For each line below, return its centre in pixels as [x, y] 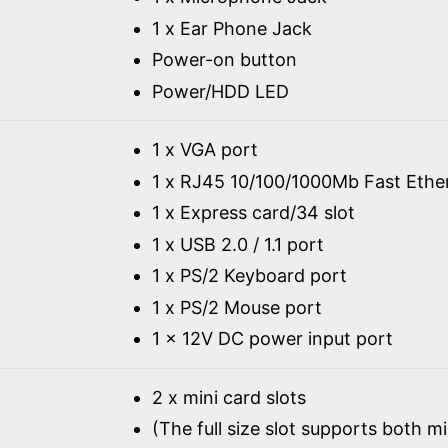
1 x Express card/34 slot [253, 213]
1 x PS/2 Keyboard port [249, 276]
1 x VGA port [204, 150]
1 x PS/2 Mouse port [236, 307]
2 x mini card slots [228, 397]
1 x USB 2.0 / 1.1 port [237, 244]
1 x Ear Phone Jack [231, 28]
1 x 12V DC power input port [272, 339]
